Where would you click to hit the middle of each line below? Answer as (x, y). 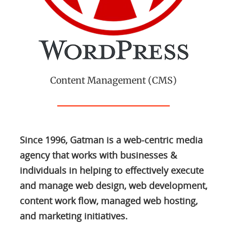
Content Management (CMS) (113, 80)
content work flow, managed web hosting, (108, 201)
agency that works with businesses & (98, 155)
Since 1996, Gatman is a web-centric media (111, 140)
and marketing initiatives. (73, 216)
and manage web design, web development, (113, 185)
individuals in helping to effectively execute (111, 170)
